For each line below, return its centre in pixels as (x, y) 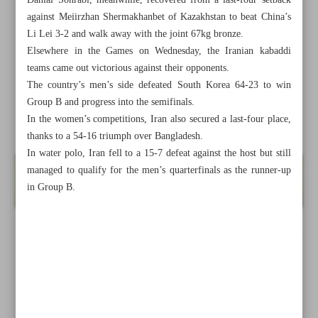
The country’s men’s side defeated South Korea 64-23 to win (159, 85)
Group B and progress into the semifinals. (111, 102)
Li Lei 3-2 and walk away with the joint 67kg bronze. (136, 34)
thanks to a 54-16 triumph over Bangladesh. (115, 136)
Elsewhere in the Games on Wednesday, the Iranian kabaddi (159, 51)
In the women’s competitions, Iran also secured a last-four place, (159, 119)
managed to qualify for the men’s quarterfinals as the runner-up (159, 170)
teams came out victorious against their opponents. (128, 68)
